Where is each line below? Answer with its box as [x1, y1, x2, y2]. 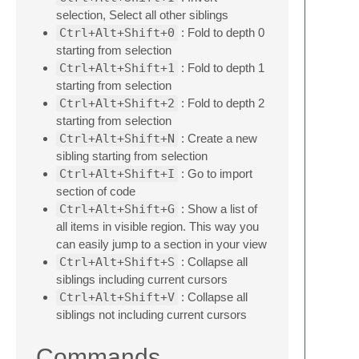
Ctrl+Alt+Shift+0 [59, 26, 175, 40]
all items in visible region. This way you [56, 220, 259, 233]
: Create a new [178, 131, 257, 145]
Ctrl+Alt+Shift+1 [59, 61, 175, 75]
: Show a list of [178, 202, 257, 216]
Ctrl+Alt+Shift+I [59, 167, 175, 181]
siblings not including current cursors [56, 308, 247, 321]
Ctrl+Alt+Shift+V [59, 290, 175, 305]
